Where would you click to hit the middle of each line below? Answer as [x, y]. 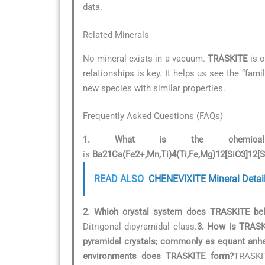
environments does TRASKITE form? [158, 256]
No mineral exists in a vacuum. [145, 58]
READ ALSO [119, 179]
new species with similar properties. [154, 88]
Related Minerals [116, 35]
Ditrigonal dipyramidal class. [140, 226]
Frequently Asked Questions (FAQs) [153, 116]
